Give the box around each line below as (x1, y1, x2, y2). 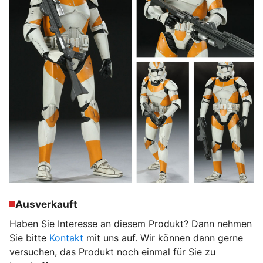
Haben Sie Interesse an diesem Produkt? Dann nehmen (9, 217, 252, 230)
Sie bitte (9, 231, 49, 244)
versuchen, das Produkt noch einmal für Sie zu (9, 245, 215, 258)
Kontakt (49, 231, 83, 244)
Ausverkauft (15, 197, 77, 210)
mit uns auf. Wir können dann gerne (83, 231, 243, 244)
